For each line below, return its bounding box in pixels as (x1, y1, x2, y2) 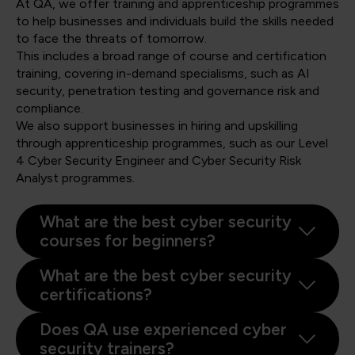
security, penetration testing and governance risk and (16, 82, 319, 98)
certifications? (40, 284, 152, 304)
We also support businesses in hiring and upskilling (16, 117, 298, 133)
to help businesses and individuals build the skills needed (16, 13, 334, 29)
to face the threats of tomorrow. (16, 30, 210, 46)
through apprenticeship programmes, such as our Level (16, 135, 328, 151)
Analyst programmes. (16, 170, 138, 185)
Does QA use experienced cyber (40, 319, 287, 339)
